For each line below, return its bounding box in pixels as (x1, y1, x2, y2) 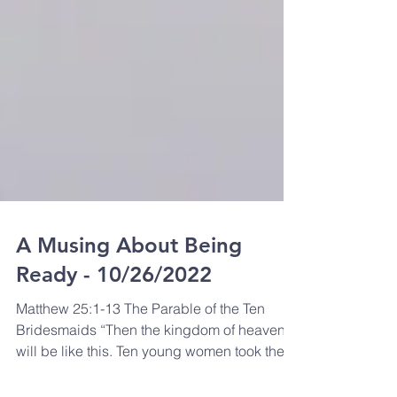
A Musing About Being (16, 268, 242, 293)
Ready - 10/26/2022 (16, 297, 212, 323)
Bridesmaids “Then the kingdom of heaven (16, 356, 285, 374)
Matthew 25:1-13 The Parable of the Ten (16, 335, 265, 353)
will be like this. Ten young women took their (16, 378, 292, 395)
